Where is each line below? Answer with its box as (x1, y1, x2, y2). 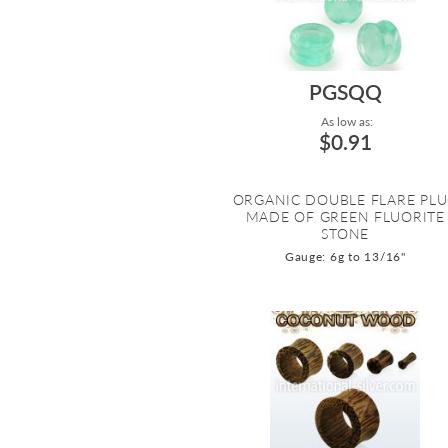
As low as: (317, 114, 373, 130)
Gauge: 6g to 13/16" (284, 249, 406, 265)
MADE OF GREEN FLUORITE (245, 208, 445, 226)
